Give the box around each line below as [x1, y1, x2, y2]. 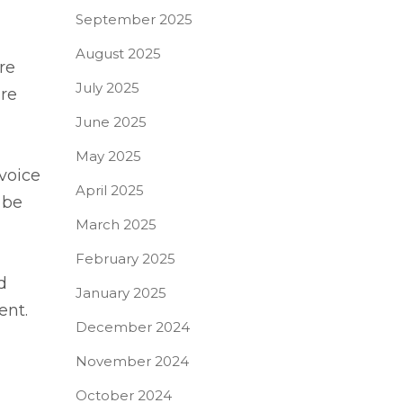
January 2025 [75, 284, 166, 301]
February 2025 [75, 250, 175, 267]
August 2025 [75, 45, 161, 62]
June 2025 [75, 113, 147, 130]
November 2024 [75, 353, 189, 370]
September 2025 [75, 11, 193, 28]
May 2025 [75, 148, 141, 165]
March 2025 [75, 216, 157, 233]
